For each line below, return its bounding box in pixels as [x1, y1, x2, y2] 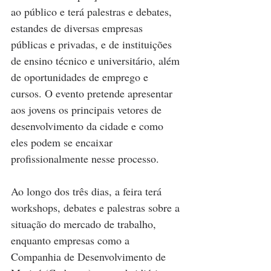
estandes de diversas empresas [11, 21, 146, 36]
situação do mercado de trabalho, [11, 217, 159, 232]
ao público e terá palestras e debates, [11, 4, 175, 19]
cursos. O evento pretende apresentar [11, 86, 175, 101]
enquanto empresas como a [11, 233, 132, 248]
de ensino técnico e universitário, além [11, 53, 183, 68]
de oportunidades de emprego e [11, 70, 151, 85]
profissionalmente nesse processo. [11, 151, 159, 166]
